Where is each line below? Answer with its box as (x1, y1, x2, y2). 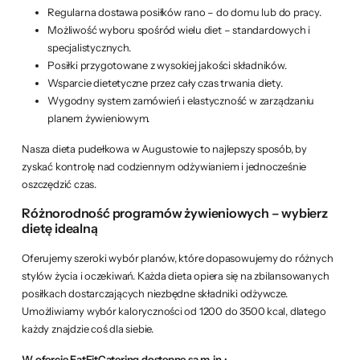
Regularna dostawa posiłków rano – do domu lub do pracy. (47, 5, 321, 18)
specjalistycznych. (47, 40, 131, 54)
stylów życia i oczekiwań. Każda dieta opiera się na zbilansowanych (22, 268, 329, 282)
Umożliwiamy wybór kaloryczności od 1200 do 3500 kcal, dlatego (22, 304, 326, 317)
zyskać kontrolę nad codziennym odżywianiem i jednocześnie (22, 159, 307, 173)
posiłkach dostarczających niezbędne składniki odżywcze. (22, 286, 288, 300)
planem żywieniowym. (47, 111, 150, 125)
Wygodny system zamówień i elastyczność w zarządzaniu (47, 93, 315, 107)
